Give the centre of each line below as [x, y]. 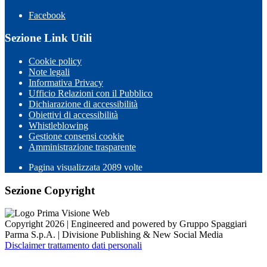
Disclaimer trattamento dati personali [73, 246]
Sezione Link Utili [48, 38]
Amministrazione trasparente [82, 147]
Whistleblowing [58, 125]
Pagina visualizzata [66, 167]
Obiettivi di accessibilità [73, 115]
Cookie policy [55, 61]
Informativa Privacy [66, 83]
